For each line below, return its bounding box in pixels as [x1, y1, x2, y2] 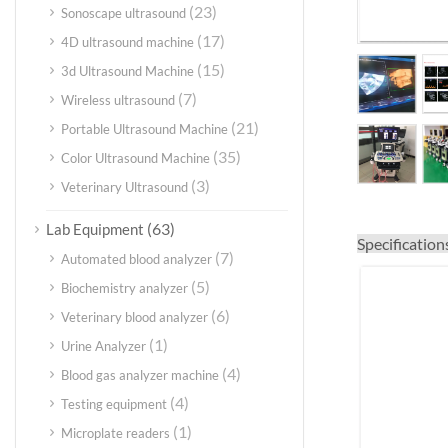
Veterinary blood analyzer [61, 309, 208, 325]
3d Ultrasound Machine [61, 63, 194, 79]
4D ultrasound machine [61, 34, 194, 50]
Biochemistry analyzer [61, 280, 188, 296]
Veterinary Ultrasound [61, 179, 188, 195]
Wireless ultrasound [61, 92, 175, 108]
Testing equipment [61, 396, 167, 412]
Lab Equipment [46, 220, 144, 238]
